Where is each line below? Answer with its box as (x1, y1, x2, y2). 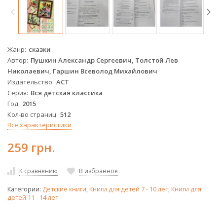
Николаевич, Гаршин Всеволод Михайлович (7, 66, 157, 75)
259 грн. (7, 139, 55, 155)
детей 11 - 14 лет (7, 193, 58, 202)
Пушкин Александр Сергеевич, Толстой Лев (31, 55, 178, 65)
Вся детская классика (31, 88, 103, 97)
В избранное (79, 166, 118, 175)
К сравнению (19, 166, 58, 175)
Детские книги (42, 185, 86, 194)
